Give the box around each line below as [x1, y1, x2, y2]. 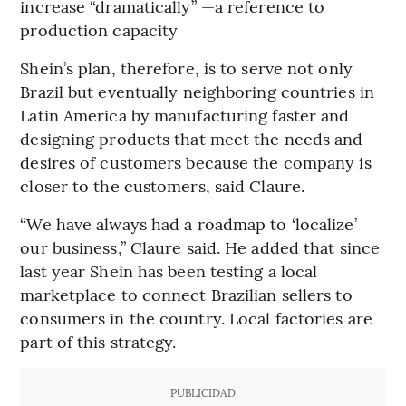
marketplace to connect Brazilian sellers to [20, 283, 353, 306]
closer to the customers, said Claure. [20, 174, 305, 198]
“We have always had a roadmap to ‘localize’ [20, 212, 357, 236]
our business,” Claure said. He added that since [20, 236, 381, 259]
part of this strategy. [20, 330, 177, 353]
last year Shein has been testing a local [20, 259, 318, 283]
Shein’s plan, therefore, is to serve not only [20, 56, 353, 80]
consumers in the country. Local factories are [20, 306, 372, 330]
